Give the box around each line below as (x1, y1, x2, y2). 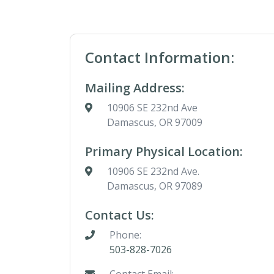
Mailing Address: (85, 80, 185, 96)
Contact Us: (85, 207, 154, 223)
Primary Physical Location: (85, 143, 243, 160)
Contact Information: (85, 47, 234, 67)
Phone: (109, 228, 141, 242)
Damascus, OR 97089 (107, 179, 202, 193)
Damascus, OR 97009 (107, 116, 202, 129)
